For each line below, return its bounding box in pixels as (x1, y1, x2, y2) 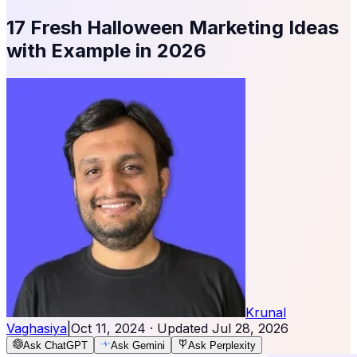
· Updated (146, 320, 212, 336)
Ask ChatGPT (23, 339, 88, 351)
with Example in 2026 (6, 38, 206, 62)
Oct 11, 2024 (71, 320, 146, 336)
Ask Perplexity (188, 339, 256, 351)
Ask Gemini (111, 339, 165, 351)
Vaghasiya (6, 320, 67, 336)
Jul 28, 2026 (212, 320, 288, 336)
